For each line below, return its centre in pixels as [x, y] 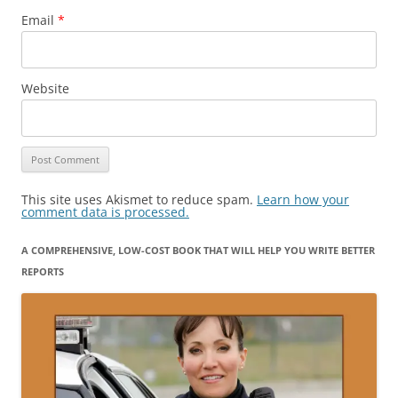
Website [45, 88]
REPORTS [43, 271]
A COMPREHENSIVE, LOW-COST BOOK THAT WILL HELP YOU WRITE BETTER [198, 250]
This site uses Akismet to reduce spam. [139, 199]
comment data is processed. [105, 212]
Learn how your [303, 199]
